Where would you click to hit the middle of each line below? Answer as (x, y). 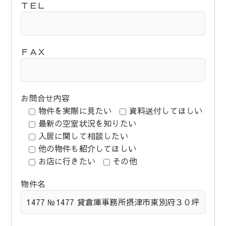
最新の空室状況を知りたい (87, 123)
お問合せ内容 (45, 98)
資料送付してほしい (166, 110)
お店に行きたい (67, 161)
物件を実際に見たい (75, 110)
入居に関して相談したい (83, 135)
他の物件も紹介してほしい (87, 148)
